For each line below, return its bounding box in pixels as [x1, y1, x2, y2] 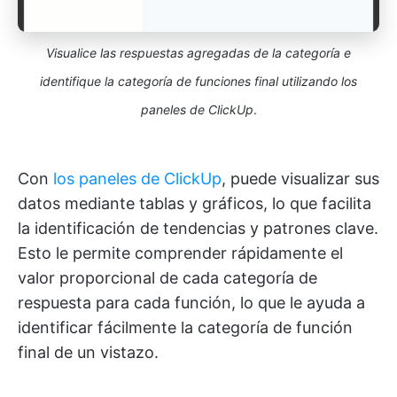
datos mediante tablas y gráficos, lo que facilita [18, 194, 371, 214]
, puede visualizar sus [222, 169, 379, 189]
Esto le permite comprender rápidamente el [18, 244, 343, 263]
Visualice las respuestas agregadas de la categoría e [46, 45, 351, 61]
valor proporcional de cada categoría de [18, 269, 317, 288]
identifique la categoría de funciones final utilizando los [40, 74, 357, 90]
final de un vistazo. [18, 343, 159, 362]
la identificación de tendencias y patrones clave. [18, 219, 378, 238]
